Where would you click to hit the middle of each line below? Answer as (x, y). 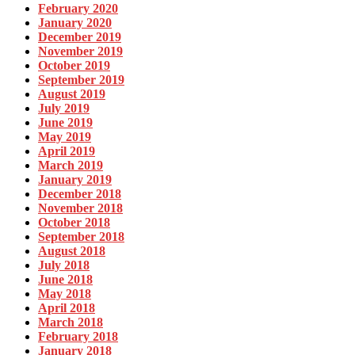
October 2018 (74, 222)
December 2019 (80, 36)
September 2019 (81, 79)
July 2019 (64, 108)
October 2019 (74, 65)
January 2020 (75, 22)
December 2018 (80, 193)
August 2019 (72, 94)
